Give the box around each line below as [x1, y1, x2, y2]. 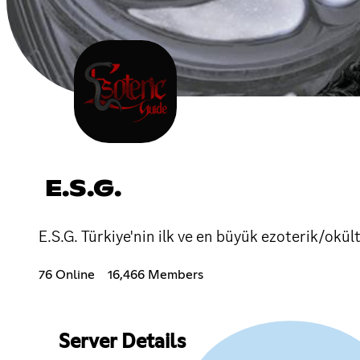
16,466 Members [108, 268, 203, 281]
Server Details [58, 332, 186, 352]
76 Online [39, 268, 95, 281]
